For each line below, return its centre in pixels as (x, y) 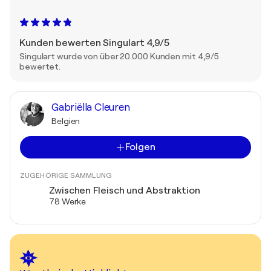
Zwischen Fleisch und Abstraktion (125, 191)
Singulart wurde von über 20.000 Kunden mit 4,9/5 (119, 56)
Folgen (140, 147)
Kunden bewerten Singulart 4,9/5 (94, 43)
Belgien (66, 121)
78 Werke (68, 201)
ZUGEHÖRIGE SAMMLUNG (66, 175)
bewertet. (40, 67)
